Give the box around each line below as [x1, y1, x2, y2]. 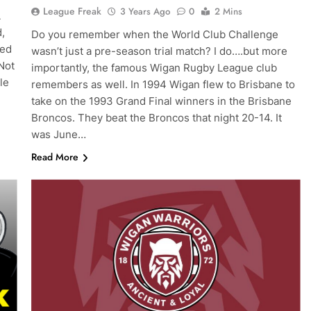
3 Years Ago [119, 5, 170, 19]
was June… [31, 128, 86, 142]
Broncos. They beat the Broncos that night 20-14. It [31, 111, 282, 125]
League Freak [42, 4, 101, 19]
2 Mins [214, 5, 242, 19]
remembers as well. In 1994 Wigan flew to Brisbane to [31, 78, 295, 92]
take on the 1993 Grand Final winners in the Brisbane [31, 94, 292, 108]
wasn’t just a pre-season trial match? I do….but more [31, 44, 287, 58]
